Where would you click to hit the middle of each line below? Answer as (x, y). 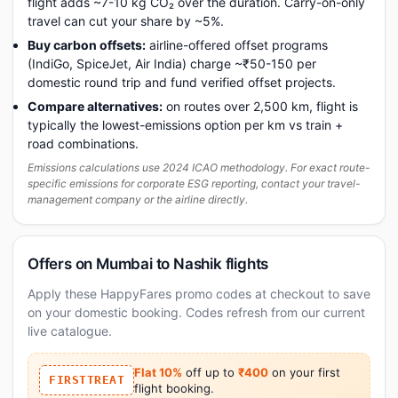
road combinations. (83, 143)
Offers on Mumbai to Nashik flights (148, 263)
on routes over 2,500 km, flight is (260, 106)
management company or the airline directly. (138, 199)
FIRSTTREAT (87, 379)
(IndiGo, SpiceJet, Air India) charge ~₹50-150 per (172, 63)
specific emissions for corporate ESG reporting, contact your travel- (194, 183)
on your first (304, 372)
